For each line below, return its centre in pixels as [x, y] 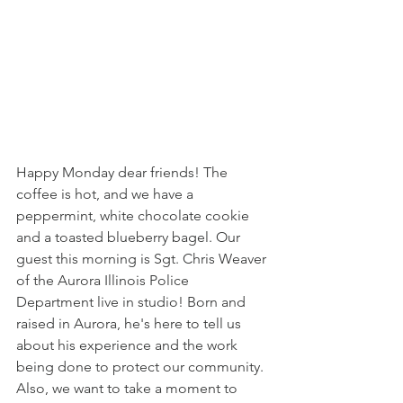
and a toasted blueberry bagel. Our [130, 237]
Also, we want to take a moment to [129, 389]
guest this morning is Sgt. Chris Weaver [143, 259]
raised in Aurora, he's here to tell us [130, 324]
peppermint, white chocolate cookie [134, 216]
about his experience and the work [129, 345]
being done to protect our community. [142, 367]
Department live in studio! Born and [133, 302]
